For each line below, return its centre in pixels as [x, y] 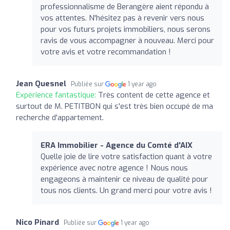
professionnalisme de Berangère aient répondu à [125, 6]
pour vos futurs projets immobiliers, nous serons [126, 29]
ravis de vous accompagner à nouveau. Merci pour [127, 40]
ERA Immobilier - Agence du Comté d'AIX [117, 145]
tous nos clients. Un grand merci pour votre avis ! [126, 190]
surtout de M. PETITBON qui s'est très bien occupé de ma [114, 106]
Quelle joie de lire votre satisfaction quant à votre [126, 156]
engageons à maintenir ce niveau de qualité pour [124, 179]
